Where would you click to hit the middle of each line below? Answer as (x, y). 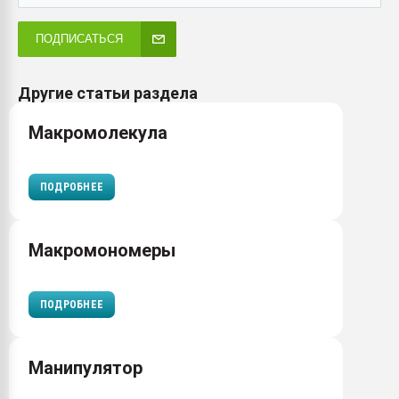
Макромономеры (102, 250)
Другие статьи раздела (108, 93)
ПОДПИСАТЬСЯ (79, 39)
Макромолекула (98, 133)
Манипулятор (85, 368)
